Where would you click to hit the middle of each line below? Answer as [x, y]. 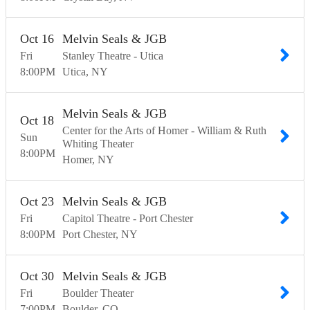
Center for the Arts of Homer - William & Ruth [164, 131]
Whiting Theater [98, 144]
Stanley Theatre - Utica [113, 56]
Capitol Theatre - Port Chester [128, 219]
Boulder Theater [98, 293]
